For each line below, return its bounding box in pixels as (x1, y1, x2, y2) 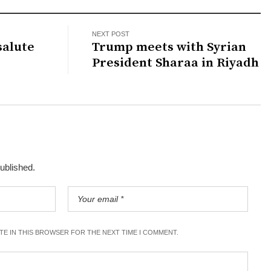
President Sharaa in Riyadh (92, 54, 260, 71)
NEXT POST (92, 30, 130, 38)
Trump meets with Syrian (92, 39, 247, 55)
